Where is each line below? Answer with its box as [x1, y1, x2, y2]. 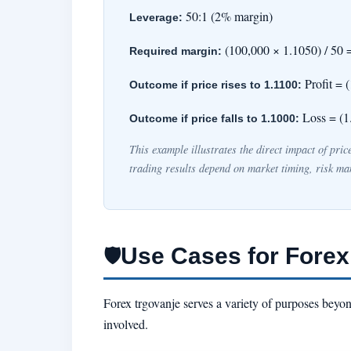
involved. [103, 316, 148, 333]
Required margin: [129, 45, 222, 58]
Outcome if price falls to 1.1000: [129, 112, 299, 125]
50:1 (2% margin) [183, 8, 273, 25]
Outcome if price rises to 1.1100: [129, 78, 302, 92]
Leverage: [129, 11, 183, 24]
